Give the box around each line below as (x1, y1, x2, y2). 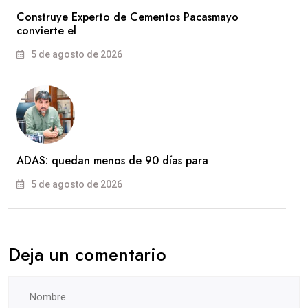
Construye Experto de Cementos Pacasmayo (16, 8, 239, 25)
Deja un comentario (8, 241, 166, 267)
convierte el (16, 22, 76, 38)
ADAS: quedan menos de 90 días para (16, 152, 208, 168)
